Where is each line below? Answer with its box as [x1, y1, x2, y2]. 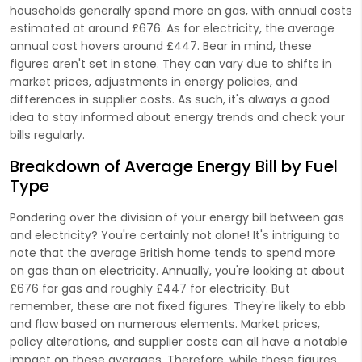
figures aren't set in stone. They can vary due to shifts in [10, 55, 332, 72]
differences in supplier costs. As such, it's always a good [10, 90, 330, 107]
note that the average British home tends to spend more [10, 244, 335, 261]
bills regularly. [10, 126, 85, 143]
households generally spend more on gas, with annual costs [10, 2, 352, 19]
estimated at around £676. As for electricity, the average [10, 19, 335, 36]
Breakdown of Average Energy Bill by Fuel [10, 154, 338, 178]
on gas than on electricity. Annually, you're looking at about [10, 262, 345, 279]
